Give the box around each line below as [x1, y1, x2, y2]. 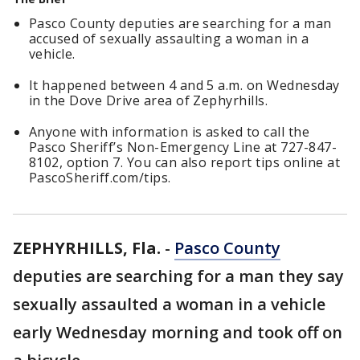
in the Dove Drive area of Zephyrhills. [29, 92, 268, 109]
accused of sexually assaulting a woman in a [29, 30, 309, 47]
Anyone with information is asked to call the [29, 123, 310, 141]
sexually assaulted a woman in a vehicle [13, 293, 325, 315]
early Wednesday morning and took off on [13, 321, 342, 343]
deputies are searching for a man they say [13, 265, 344, 287]
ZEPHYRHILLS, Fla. [13, 237, 161, 259]
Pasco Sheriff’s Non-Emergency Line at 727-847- [29, 138, 337, 156]
